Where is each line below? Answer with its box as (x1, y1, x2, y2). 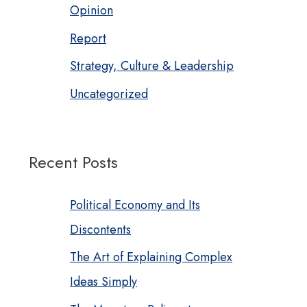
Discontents (70, 220, 131, 238)
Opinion (70, 1, 113, 20)
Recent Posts (29, 149, 118, 174)
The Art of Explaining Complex (70, 248, 232, 267)
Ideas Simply (70, 273, 137, 291)
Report (70, 29, 106, 47)
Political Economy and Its (70, 195, 200, 214)
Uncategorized (70, 84, 148, 103)
